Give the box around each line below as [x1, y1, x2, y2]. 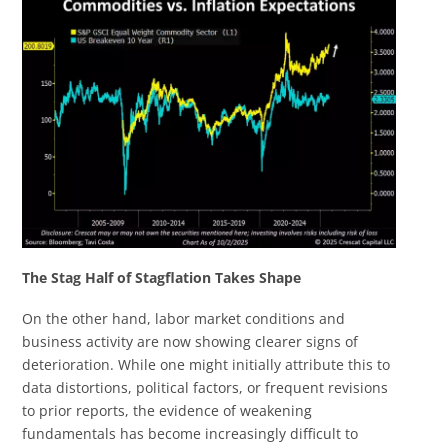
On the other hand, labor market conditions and [22, 309, 346, 329]
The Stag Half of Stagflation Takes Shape [22, 267, 302, 287]
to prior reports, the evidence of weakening [22, 401, 313, 421]
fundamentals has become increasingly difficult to [22, 424, 359, 444]
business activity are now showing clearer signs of [22, 332, 359, 352]
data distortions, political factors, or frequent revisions [22, 378, 389, 398]
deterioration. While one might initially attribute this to [22, 355, 391, 375]
